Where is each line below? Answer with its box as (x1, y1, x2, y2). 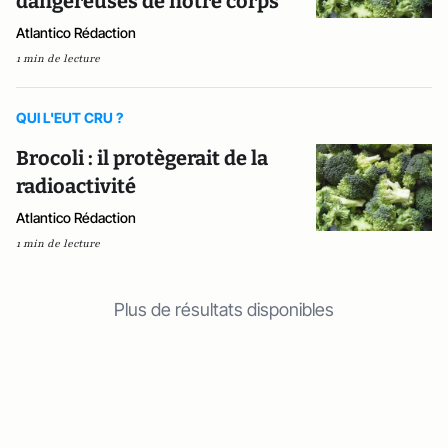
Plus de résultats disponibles (114, 299, 334, 320)
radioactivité (16, 174, 136, 198)
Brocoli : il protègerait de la (16, 146, 268, 170)
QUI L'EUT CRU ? (16, 109, 123, 126)
